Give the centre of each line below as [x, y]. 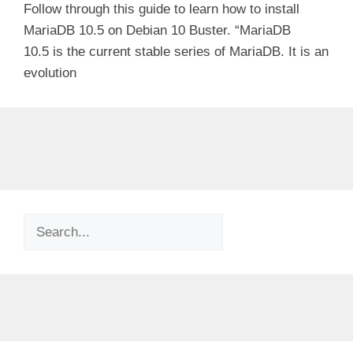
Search [44, 223]
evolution [50, 72]
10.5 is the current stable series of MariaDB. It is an [176, 51]
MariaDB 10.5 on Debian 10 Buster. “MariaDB [157, 30]
